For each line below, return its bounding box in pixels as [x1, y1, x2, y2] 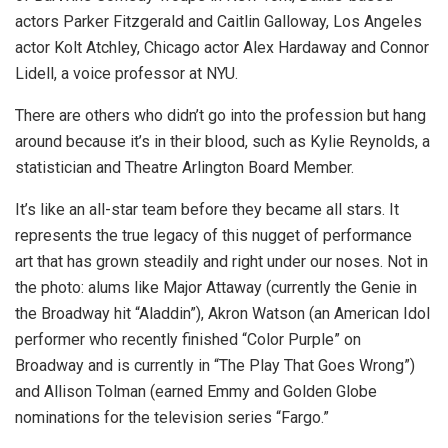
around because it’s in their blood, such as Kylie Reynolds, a [15, 131, 430, 151]
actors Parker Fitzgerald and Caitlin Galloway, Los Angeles [15, 11, 422, 31]
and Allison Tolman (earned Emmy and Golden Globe [15, 381, 377, 401]
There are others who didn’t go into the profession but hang [15, 105, 426, 125]
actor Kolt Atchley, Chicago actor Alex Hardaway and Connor [15, 37, 429, 57]
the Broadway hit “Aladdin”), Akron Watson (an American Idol [15, 303, 430, 323]
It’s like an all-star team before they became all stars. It [15, 199, 399, 219]
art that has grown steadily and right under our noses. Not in [15, 251, 428, 271]
